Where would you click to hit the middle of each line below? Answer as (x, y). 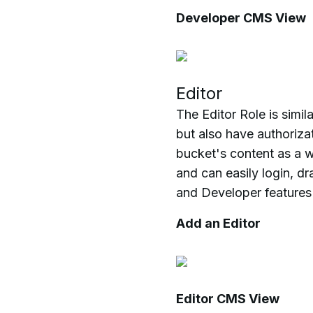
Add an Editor (218, 223)
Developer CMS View (241, 18)
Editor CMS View (228, 299)
